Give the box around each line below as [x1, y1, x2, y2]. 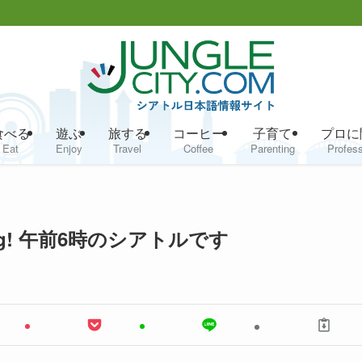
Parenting [250, 140, 295, 156]
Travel [113, 140, 141, 156]
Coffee [183, 140, 213, 156]
